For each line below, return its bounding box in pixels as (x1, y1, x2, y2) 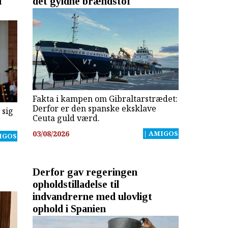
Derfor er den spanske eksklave (32, 103, 156, 115)
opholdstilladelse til (32, 178, 119, 190)
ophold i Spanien (32, 202, 106, 214)
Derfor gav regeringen (32, 165, 137, 178)
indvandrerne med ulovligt (32, 190, 152, 202)
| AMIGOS (143, 128, 178, 138)
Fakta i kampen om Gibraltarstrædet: (32, 93, 178, 105)
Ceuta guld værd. (32, 112, 100, 124)
